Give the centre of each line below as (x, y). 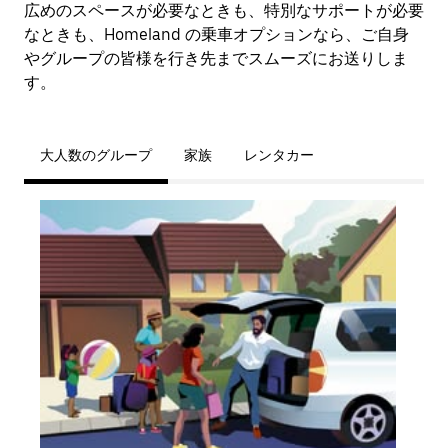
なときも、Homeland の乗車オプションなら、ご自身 (216, 34)
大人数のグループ (96, 155)
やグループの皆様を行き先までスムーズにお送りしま (216, 58)
